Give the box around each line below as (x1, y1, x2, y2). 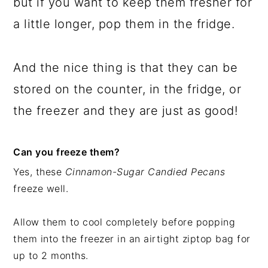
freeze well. (13, 182, 69, 195)
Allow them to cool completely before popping (13, 216, 236, 229)
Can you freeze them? (13, 146, 120, 159)
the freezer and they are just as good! (13, 103, 238, 118)
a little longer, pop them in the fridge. (13, 17, 235, 32)
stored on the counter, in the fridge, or (13, 82, 242, 97)
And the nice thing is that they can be (13, 60, 238, 75)
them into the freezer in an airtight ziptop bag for (13, 233, 251, 245)
